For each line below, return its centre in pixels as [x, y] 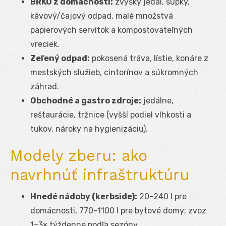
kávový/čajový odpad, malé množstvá [102, 16]
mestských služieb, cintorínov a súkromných [114, 72]
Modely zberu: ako [79, 155]
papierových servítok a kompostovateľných [111, 30]
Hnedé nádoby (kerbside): [84, 196]
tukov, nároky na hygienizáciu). [89, 129]
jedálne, [157, 100]
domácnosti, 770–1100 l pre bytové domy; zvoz [118, 210]
